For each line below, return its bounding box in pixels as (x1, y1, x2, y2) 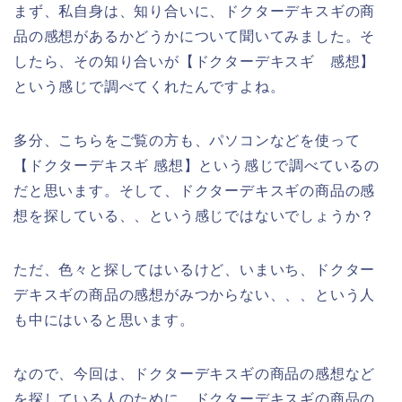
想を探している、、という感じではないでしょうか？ (13, 208, 376, 224)
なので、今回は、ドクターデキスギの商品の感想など (13, 366, 376, 382)
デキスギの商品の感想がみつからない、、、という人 (13, 287, 376, 303)
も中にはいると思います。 (13, 312, 195, 328)
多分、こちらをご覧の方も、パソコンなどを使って (13, 133, 361, 149)
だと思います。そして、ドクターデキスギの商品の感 (13, 183, 376, 199)
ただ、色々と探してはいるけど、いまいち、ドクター (13, 262, 376, 278)
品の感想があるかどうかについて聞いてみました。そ (13, 29, 376, 45)
